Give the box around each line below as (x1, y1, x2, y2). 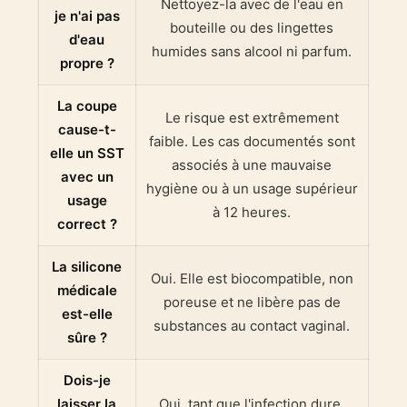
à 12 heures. (213, 203, 292, 222)
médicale (56, 282, 117, 300)
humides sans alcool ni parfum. (152, 43, 352, 61)
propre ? (59, 55, 114, 73)
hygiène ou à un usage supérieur (145, 180, 358, 198)
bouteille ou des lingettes (170, 19, 334, 37)
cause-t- (57, 121, 116, 139)
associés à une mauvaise (172, 156, 333, 174)
